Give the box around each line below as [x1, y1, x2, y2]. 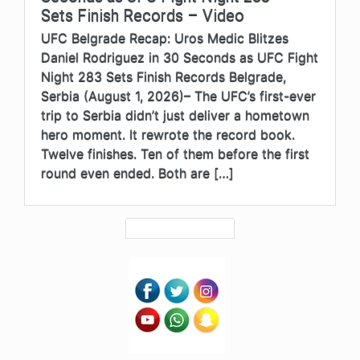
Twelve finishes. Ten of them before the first [41, 145, 309, 162]
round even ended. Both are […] [41, 164, 234, 181]
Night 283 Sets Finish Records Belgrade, [41, 67, 286, 84]
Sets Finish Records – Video [41, 5, 244, 25]
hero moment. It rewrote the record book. [41, 125, 295, 142]
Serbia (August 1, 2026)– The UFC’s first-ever [41, 87, 316, 104]
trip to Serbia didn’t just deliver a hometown [41, 106, 309, 123]
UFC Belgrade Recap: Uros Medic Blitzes [41, 29, 288, 46]
